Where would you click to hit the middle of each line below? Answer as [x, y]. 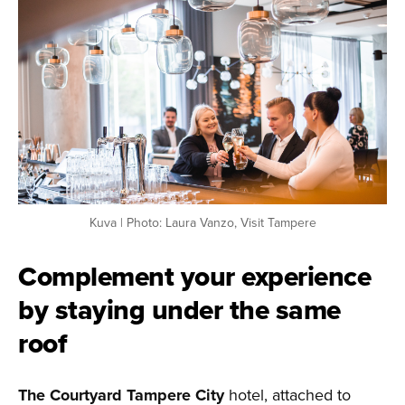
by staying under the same [179, 310]
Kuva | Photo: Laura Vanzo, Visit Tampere [202, 223]
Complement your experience [194, 277]
